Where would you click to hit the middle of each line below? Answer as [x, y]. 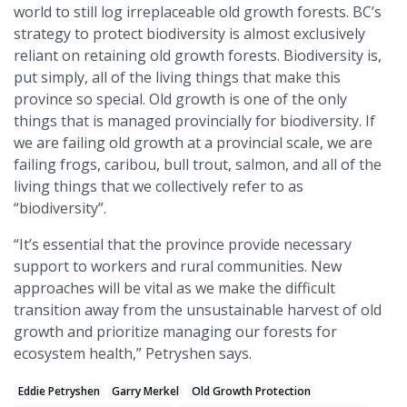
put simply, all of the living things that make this [177, 78]
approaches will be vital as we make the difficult [174, 288]
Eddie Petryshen [59, 392]
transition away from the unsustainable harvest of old [198, 310]
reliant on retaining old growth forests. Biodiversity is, [198, 56]
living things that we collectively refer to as [159, 187]
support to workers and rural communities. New [178, 267]
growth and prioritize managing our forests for [175, 332]
